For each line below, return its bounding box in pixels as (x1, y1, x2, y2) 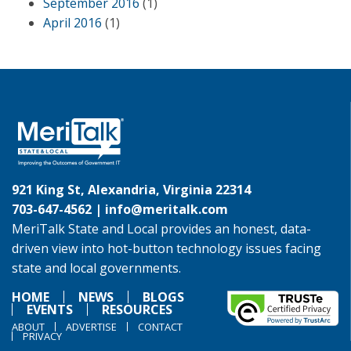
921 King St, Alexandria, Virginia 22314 (12, 181, 251, 198)
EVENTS (27, 301, 73, 318)
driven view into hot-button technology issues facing (12, 240, 321, 257)
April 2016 (43, 14, 102, 31)
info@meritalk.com (105, 201, 228, 218)
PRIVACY (23, 329, 62, 343)
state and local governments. (12, 259, 181, 277)
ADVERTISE (66, 320, 117, 334)
